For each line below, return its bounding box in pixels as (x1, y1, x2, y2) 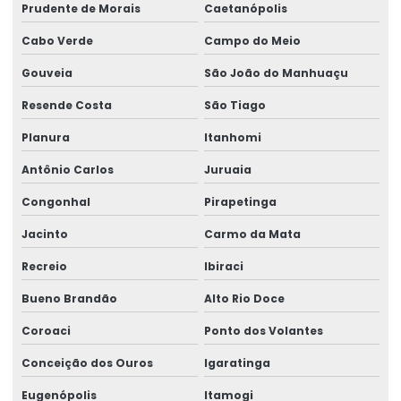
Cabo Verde (21, 32, 93, 48)
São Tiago (203, 97, 266, 113)
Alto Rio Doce (203, 290, 285, 306)
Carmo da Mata (203, 226, 301, 242)
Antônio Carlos (21, 161, 114, 177)
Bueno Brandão (21, 290, 117, 306)
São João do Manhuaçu (203, 64, 348, 81)
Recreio (21, 258, 67, 274)
